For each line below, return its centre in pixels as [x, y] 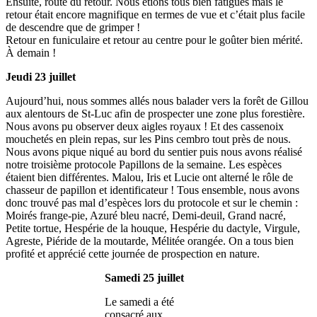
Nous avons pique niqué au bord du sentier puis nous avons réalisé [154, 151]
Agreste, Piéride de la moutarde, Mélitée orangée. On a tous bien [150, 241]
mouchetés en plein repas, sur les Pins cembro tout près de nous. [148, 139]
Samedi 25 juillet [144, 277]
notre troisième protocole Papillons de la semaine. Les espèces [144, 164]
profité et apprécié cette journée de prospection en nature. [133, 253]
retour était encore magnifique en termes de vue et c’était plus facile [155, 14]
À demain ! [31, 52]
